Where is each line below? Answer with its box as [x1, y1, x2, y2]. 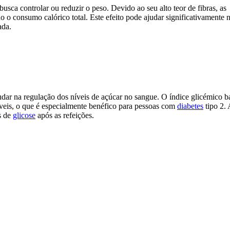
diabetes [177, 102, 203, 111]
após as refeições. [35, 111, 94, 120]
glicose [13, 111, 35, 120]
